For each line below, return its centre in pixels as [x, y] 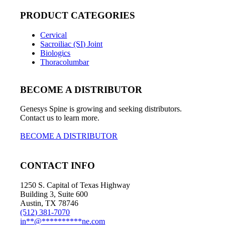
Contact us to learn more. [60, 118]
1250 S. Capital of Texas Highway [75, 185]
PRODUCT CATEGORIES [78, 16]
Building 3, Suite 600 [54, 194]
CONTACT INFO [58, 166]
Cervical [54, 35]
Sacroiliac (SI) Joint [72, 44]
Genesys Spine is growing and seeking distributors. [101, 109]
